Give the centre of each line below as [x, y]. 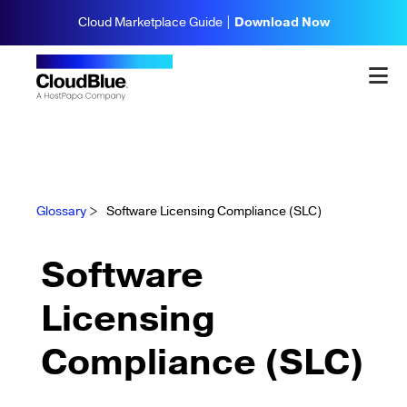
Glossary [61, 212]
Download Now [282, 23]
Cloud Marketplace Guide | [156, 23]
